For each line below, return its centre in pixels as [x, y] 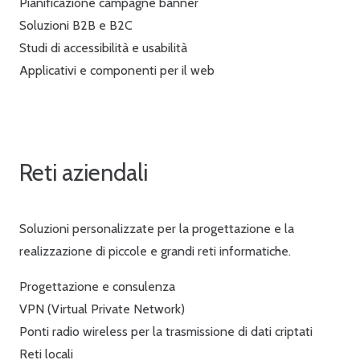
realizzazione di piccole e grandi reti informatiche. [155, 251]
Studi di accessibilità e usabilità [103, 48]
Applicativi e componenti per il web [117, 71]
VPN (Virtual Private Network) [102, 309]
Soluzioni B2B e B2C [76, 26]
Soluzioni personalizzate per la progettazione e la [157, 228]
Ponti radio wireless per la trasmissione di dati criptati [166, 331]
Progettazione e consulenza [97, 286]
